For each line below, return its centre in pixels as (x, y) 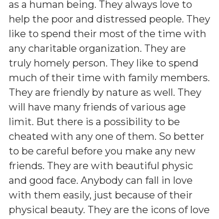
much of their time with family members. (109, 77)
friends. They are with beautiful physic (101, 165)
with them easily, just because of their (101, 195)
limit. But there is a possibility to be (94, 121)
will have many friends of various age (97, 107)
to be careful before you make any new (102, 151)
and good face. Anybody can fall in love (101, 180)
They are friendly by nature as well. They (105, 92)
